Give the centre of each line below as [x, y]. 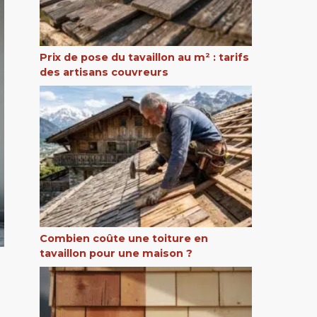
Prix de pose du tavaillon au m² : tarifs [144, 58]
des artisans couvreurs [104, 73]
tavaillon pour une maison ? [116, 254]
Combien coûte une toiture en [124, 239]
